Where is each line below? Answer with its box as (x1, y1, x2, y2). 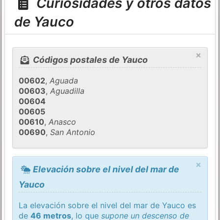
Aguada (50, 76, 79, 86)
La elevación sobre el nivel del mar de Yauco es (19, 200, 196, 210)
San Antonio (50, 127, 96, 137)
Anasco (49, 117, 77, 127)
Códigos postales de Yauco (30, 55, 148, 65)
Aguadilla (50, 86, 85, 96)
